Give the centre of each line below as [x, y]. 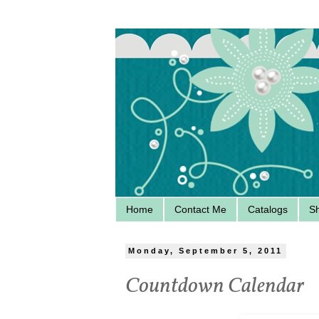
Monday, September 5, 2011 [206, 251]
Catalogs [268, 210]
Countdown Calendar [215, 287]
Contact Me [200, 210]
